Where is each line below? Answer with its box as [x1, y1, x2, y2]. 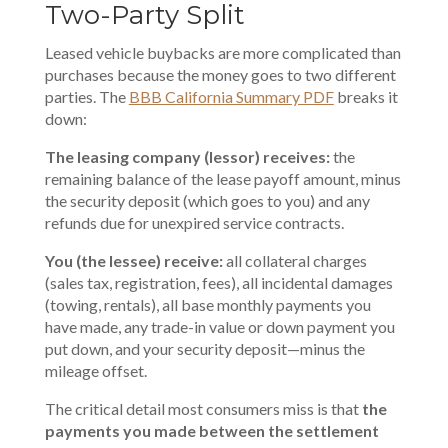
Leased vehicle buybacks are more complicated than [44, 43, 401, 62]
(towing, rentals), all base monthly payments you [44, 295, 371, 314]
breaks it [333, 87, 398, 106]
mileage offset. [44, 361, 147, 380]
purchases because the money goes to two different [44, 65, 396, 84]
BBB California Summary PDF [128, 87, 334, 106]
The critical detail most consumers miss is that [44, 399, 362, 418]
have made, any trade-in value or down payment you [44, 317, 395, 336]
